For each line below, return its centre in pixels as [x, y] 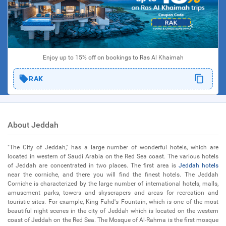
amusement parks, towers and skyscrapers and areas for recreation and [113, 193]
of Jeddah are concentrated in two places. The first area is [93, 165]
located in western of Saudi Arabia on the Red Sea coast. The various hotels [113, 156]
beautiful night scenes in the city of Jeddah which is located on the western [113, 211]
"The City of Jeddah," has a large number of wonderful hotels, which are [113, 147]
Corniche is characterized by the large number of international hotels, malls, [113, 184]
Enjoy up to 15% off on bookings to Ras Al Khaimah [113, 58]
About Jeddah [33, 125]
